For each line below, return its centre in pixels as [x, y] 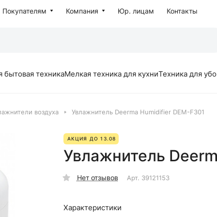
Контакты [182, 11]
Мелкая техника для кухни [111, 74]
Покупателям [25, 11]
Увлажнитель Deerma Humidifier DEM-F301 [138, 112]
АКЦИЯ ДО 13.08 [92, 139]
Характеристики [92, 208]
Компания [82, 11]
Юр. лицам [136, 11]
